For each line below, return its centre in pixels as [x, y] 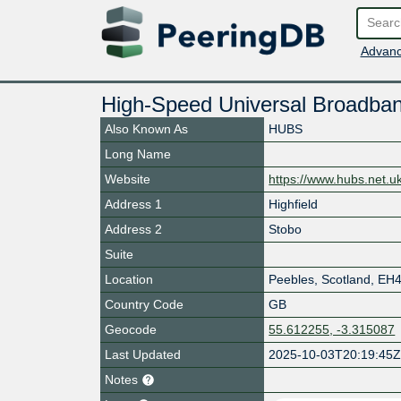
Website [128, 179]
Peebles [292, 279]
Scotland [346, 279]
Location [129, 279]
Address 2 [133, 229]
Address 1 [133, 204]
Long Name [138, 154]
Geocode [131, 329]
